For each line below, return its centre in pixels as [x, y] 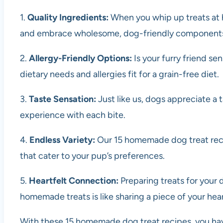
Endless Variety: [62, 140]
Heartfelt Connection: [74, 181]
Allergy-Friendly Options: [80, 58]
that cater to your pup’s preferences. [92, 156]
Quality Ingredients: [69, 18]
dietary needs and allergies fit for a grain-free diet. [119, 74]
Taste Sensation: [63, 99]
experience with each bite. [73, 115]
